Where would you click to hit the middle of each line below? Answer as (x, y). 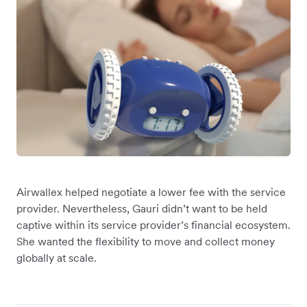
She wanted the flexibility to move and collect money (146, 242)
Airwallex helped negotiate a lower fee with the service (151, 192)
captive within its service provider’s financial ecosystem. (153, 225)
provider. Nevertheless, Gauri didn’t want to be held (142, 209)
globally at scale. (57, 258)
